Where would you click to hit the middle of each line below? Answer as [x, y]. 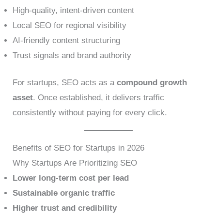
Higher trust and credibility [65, 208]
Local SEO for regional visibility [70, 25]
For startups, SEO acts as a [65, 83]
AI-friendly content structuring [67, 40]
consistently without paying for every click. [90, 113]
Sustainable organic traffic [64, 193]
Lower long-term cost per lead [71, 178]
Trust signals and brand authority [72, 55]
